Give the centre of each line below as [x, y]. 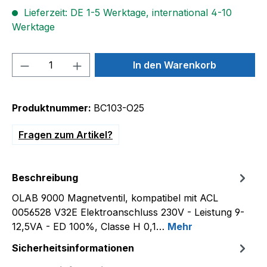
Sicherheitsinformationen [73, 248]
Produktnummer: [53, 108]
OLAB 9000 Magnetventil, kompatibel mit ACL [115, 198]
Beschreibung [45, 178]
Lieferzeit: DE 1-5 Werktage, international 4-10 [126, 13]
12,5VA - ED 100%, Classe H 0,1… [90, 226]
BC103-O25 [119, 108]
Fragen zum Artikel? [66, 135]
